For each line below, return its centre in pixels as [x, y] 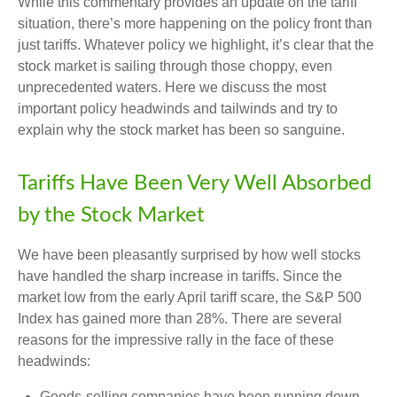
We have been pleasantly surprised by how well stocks [189, 255]
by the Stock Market [111, 215]
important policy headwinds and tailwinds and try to [178, 109]
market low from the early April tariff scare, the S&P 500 [190, 297]
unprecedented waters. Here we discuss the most [172, 87]
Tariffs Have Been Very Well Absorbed [195, 183]
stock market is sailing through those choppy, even [175, 66]
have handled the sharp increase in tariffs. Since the [180, 276]
